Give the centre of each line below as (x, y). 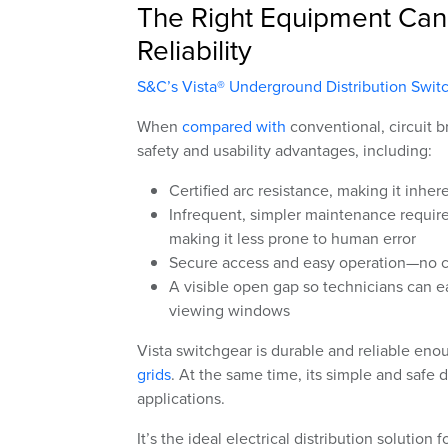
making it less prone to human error (292, 238)
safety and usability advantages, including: (284, 150)
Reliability (194, 50)
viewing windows (229, 310)
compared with (234, 126)
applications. (181, 398)
